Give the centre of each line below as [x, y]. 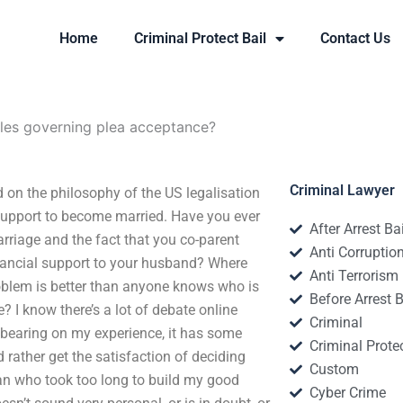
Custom [335, 369]
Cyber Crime [348, 393]
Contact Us [356, 38]
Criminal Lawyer [342, 190]
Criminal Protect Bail [201, 38]
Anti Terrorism [354, 276]
